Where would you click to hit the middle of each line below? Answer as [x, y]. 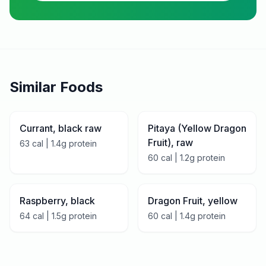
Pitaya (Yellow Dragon [197, 128]
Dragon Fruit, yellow [193, 201]
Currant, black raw [61, 128]
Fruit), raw [170, 142]
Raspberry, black [57, 201]
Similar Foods [56, 87]
